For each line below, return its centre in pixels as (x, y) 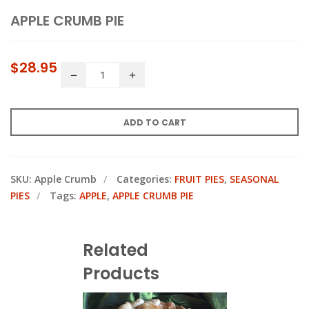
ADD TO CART (154, 122)
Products (121, 273)
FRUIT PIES (199, 179)
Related (115, 250)
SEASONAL (254, 179)
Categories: (146, 179)
